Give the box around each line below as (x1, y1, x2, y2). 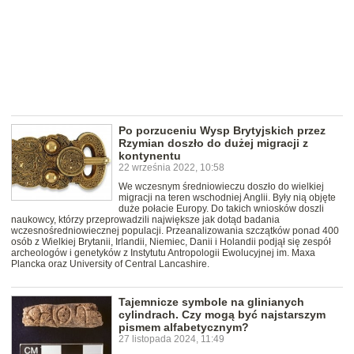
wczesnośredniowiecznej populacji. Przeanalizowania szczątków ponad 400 (11, 225, 339, 237)
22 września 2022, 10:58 (119, 162, 224, 174)
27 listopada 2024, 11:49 (119, 333, 224, 345)
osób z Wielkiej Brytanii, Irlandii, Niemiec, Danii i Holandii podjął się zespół (11, 236, 331, 248)
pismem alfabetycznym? (119, 321, 249, 334)
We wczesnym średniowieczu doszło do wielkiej (119, 181, 324, 193)
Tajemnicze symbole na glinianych (119, 296, 304, 309)
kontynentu (119, 149, 181, 163)
